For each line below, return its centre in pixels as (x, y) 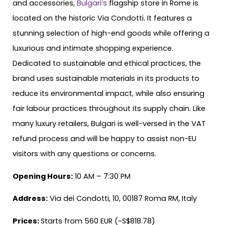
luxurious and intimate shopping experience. (93, 48)
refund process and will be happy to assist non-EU (104, 139)
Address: (30, 199)
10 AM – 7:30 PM (102, 176)
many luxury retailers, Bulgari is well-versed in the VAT (109, 124)
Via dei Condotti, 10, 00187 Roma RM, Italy (122, 199)
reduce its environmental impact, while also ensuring (108, 94)
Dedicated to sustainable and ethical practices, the (107, 64)
